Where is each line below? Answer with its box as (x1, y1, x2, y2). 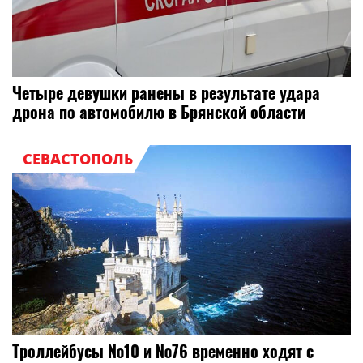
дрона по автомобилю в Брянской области (12, 100, 305, 125)
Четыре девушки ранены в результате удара (12, 80, 320, 105)
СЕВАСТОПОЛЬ (22, 149, 133, 169)
